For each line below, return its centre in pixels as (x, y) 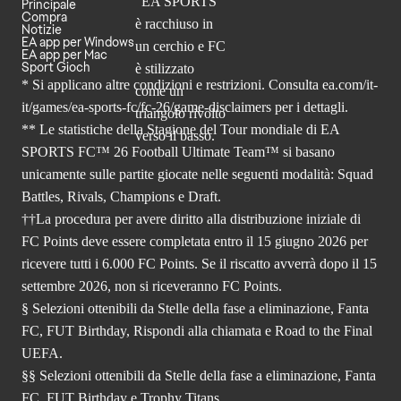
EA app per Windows (78, 43)
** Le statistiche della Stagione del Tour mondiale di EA (180, 130)
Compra (44, 17)
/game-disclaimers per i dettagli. (259, 107)
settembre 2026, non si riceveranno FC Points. (152, 286)
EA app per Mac (64, 55)
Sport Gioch (56, 68)
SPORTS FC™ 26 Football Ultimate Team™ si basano (178, 152)
